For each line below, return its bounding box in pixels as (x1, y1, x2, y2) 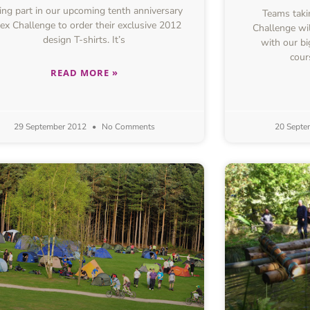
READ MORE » (50, 66, 118, 80)
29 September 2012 (13, 121, 89, 133)
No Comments (99, 121, 155, 133)
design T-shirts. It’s (43, 33, 126, 47)
